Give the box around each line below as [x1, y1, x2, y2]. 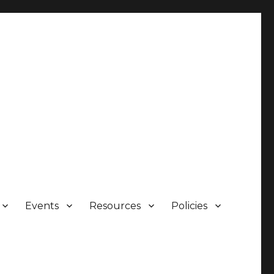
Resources [89, 199, 141, 212]
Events [25, 199, 59, 212]
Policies [171, 199, 208, 212]
